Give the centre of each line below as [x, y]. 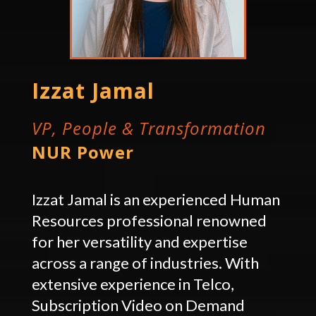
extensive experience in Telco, [133, 284]
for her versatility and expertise [139, 241]
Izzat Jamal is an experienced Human [156, 199]
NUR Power [83, 152]
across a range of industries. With [145, 262]
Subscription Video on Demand [138, 305]
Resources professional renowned [149, 220]
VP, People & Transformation [148, 128]
